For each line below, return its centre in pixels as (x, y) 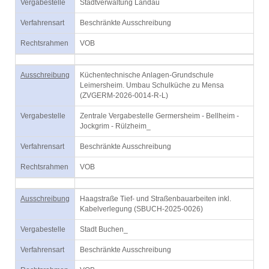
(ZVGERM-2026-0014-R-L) (124, 95)
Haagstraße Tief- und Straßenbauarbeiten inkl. (156, 199)
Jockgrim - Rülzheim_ (115, 126)
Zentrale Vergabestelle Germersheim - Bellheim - (159, 116)
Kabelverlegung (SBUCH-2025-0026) (141, 209)
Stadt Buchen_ (104, 229)
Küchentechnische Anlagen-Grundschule (147, 75)
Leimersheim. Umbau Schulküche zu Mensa (152, 85)
